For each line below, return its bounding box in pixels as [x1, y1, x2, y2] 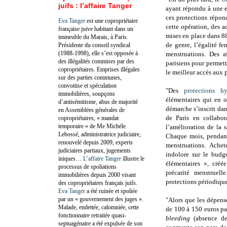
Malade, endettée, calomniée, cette [58, 203, 139, 211]
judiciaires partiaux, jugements [58, 146, 131, 154]
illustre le [121, 155, 144, 162]
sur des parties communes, [58, 73, 122, 81]
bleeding [166, 214, 190, 222]
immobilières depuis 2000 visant [58, 171, 136, 178]
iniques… [58, 155, 83, 162]
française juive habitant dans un [58, 25, 133, 32]
